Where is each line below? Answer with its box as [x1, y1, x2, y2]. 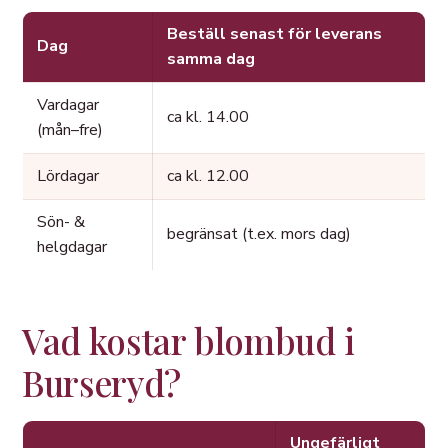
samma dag [167, 48, 255, 71]
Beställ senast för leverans [167, 23, 382, 46]
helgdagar [37, 236, 107, 259]
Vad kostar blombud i [22, 317, 355, 365]
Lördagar [37, 165, 99, 188]
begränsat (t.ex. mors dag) [167, 223, 351, 246]
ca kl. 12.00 [167, 165, 249, 188]
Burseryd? [22, 359, 181, 407]
